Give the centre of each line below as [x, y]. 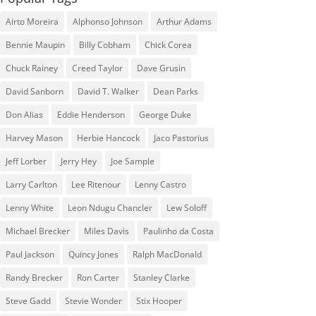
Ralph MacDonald [167, 254]
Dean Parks [175, 91]
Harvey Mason [34, 138]
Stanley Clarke [161, 277]
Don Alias [24, 114]
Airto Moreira [32, 21]
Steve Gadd [28, 300]
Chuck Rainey [31, 68]
